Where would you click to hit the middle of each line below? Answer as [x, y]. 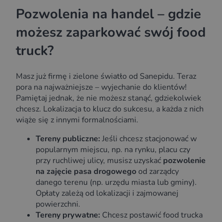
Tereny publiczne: [68, 139]
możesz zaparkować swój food [111, 32]
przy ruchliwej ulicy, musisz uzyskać [99, 161]
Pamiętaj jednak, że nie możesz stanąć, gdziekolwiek [109, 98]
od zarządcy [158, 172]
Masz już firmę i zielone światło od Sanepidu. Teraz [106, 77]
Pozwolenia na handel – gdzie [109, 14]
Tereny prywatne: [68, 215]
